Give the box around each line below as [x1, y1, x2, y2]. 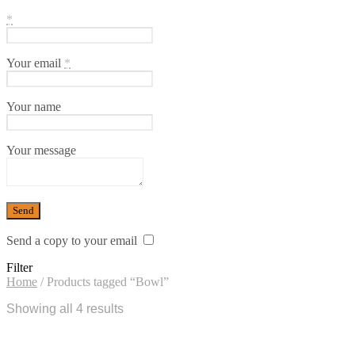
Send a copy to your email [6, 233, 137, 247]
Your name [6, 99, 61, 113]
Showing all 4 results [6, 301, 124, 315]
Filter [6, 260, 32, 274]
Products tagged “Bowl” [44, 274, 169, 288]
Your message [6, 143, 76, 157]
